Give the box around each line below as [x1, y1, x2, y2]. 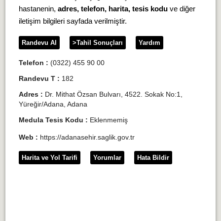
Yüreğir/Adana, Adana [18, 100, 87, 108]
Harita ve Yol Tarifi [21, 154, 77, 161]
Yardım [138, 39, 160, 46]
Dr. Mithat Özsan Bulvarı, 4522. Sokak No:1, [44, 90, 183, 98]
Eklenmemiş [89, 116, 128, 124]
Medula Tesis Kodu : [18, 116, 90, 124]
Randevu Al [21, 39, 57, 46]
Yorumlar [93, 154, 121, 161]
